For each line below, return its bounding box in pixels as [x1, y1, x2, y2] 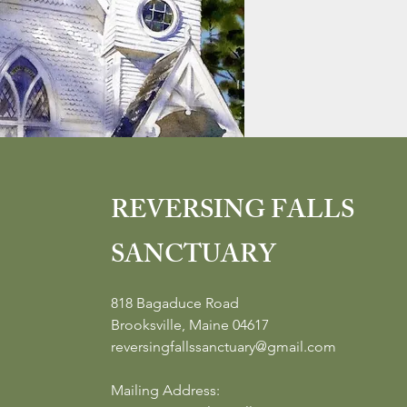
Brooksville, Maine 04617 [111, 316, 269, 333]
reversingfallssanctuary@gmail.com [111, 338, 336, 355]
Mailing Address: [111, 382, 223, 399]
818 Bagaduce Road [111, 294, 239, 312]
